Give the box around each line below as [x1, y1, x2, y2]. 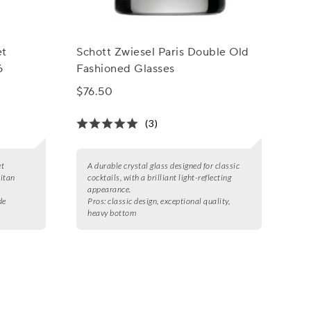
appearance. [87, 184, 131, 195]
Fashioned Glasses [76, 62, 175, 76]
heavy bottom [87, 208, 137, 219]
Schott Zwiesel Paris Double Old [76, 45, 249, 60]
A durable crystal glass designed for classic [87, 160, 240, 171]
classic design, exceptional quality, [108, 196, 230, 207]
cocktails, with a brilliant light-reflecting [87, 172, 232, 183]
